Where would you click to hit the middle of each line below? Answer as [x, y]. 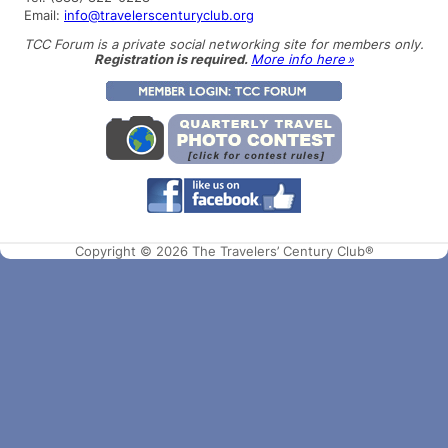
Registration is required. [172, 58]
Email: [44, 14]
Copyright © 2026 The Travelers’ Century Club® [224, 251]
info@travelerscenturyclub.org [159, 14]
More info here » [302, 58]
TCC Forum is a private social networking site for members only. [224, 43]
